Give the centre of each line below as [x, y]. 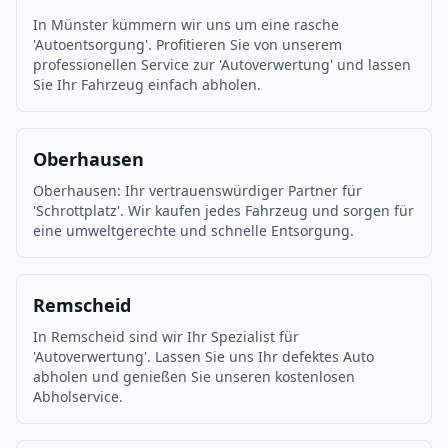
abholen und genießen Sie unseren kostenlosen [194, 376]
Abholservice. [78, 396]
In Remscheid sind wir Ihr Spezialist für [166, 336]
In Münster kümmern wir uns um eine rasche [186, 24]
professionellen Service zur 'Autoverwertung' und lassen [222, 64]
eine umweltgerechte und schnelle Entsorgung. [193, 230]
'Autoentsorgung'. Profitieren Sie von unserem [187, 44]
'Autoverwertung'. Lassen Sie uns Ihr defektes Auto [203, 356]
